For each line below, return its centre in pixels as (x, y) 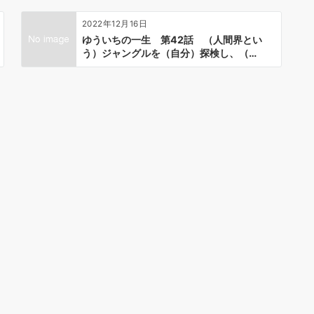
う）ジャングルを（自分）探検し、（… (169, 53)
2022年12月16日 (115, 23)
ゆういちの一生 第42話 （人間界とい (172, 39)
